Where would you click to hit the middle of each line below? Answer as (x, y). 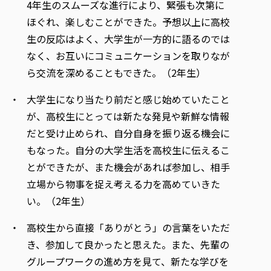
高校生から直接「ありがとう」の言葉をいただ (128, 227)
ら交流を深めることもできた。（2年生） (116, 72)
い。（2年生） (58, 201)
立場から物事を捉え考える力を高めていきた (123, 184)
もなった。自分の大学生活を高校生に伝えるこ (128, 150)
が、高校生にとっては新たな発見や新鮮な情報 (128, 116)
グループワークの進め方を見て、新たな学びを (128, 261)
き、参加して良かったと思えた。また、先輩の (128, 244)
